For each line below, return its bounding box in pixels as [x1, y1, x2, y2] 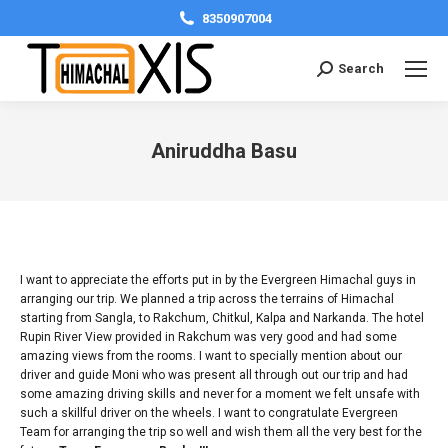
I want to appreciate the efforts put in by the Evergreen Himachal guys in [20, 273, 416, 287]
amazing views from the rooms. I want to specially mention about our [20, 349, 402, 363]
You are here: [224, 168, 297, 182]
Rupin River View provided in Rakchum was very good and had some [20, 330, 397, 344]
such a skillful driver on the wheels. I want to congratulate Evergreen [20, 406, 398, 420]
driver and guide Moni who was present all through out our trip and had [20, 368, 408, 382]
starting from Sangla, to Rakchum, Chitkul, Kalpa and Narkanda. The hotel [20, 311, 424, 325]
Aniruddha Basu [151, 139, 297, 163]
